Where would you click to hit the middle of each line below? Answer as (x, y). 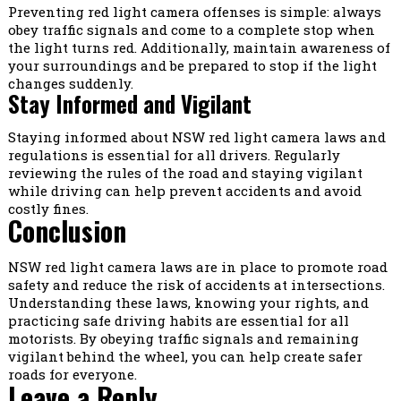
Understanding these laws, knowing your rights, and (188, 303)
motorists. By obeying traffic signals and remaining (183, 339)
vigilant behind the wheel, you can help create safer (185, 357)
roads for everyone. (72, 375)
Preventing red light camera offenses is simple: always (194, 12)
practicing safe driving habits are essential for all (178, 321)
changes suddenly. (70, 84)
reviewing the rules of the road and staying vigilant (185, 173)
